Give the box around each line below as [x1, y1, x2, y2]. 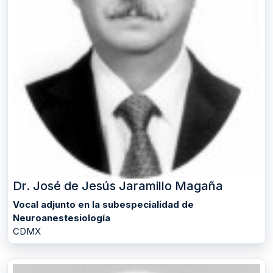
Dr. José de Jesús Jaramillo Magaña [13, 178, 223, 193]
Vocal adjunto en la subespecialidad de [13, 198, 194, 210]
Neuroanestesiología [13, 211, 110, 224]
